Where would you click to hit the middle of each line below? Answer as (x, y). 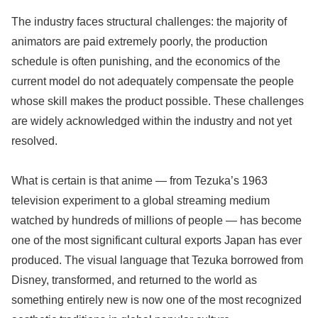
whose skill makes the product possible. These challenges (158, 101)
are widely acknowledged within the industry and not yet (152, 121)
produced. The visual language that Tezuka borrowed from (157, 261)
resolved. (34, 141)
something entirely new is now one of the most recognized (157, 300)
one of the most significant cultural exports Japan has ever (157, 241)
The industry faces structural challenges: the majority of (149, 21)
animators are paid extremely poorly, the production (139, 41)
